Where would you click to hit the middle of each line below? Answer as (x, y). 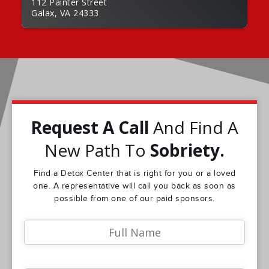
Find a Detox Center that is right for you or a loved (134, 174)
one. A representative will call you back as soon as (134, 186)
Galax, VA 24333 (65, 13)
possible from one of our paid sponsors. (134, 199)
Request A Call (90, 127)
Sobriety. (187, 150)
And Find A (194, 127)
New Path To (97, 150)
